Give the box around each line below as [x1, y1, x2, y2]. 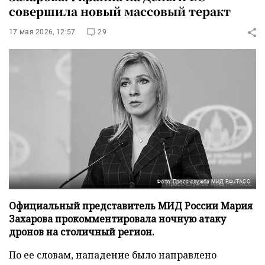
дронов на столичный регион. [9, 225, 154, 238]
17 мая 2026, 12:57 [9, 28, 76, 36]
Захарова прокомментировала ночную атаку [9, 212, 226, 225]
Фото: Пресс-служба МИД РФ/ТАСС [157, 178, 250, 185]
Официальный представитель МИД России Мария [9, 199, 253, 212]
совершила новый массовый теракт [9, 3, 231, 19]
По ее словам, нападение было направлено [9, 248, 216, 261]
